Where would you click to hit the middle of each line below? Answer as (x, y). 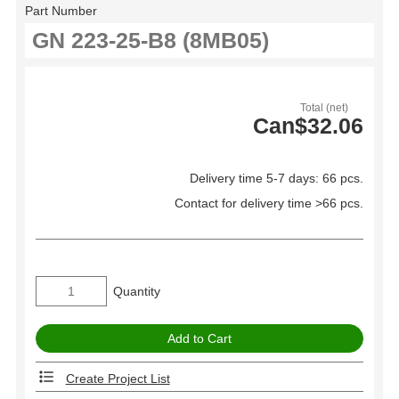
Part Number (61, 11)
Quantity (137, 291)
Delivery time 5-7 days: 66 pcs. (277, 179)
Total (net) (325, 108)
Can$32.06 (308, 126)
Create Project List (118, 378)
